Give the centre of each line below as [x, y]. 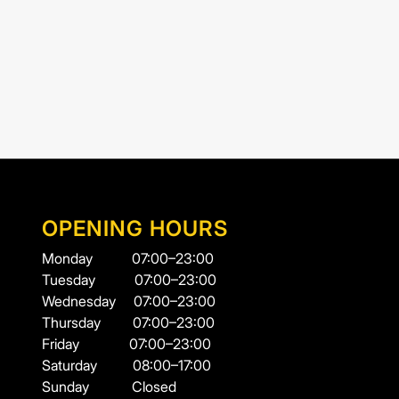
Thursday [87, 323]
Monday [86, 259]
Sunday [86, 387]
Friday [85, 344]
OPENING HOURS [134, 229]
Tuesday [88, 280]
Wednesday [87, 301]
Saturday [87, 366]
